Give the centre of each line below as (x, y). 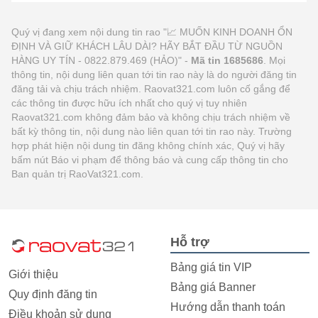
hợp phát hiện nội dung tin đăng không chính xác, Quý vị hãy (148, 145)
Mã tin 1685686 (227, 60)
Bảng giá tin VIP (211, 267)
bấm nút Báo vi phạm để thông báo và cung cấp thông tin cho (150, 159)
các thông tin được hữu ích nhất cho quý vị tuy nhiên (129, 103)
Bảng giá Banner (213, 287)
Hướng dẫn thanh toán (228, 307)
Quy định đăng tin (53, 294)
